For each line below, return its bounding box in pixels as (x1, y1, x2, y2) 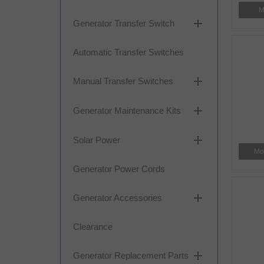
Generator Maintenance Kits (73, 105, 181, 115)
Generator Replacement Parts (73, 250, 189, 260)
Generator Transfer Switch (73, 18, 174, 28)
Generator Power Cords (73, 164, 165, 174)
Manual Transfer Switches (73, 76, 173, 86)
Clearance (73, 222, 113, 232)
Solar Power (73, 135, 120, 145)
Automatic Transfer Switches (73, 47, 184, 57)
